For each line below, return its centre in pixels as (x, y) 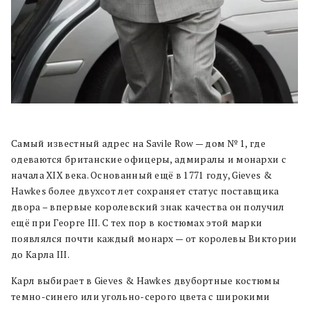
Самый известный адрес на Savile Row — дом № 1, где (138, 144)
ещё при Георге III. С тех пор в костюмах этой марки (137, 223)
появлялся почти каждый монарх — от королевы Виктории (154, 239)
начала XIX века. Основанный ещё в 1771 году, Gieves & (141, 176)
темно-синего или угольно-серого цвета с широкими (141, 297)
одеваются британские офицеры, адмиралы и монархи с (149, 160)
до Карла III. (40, 255)
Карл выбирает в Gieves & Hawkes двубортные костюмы (146, 281)
